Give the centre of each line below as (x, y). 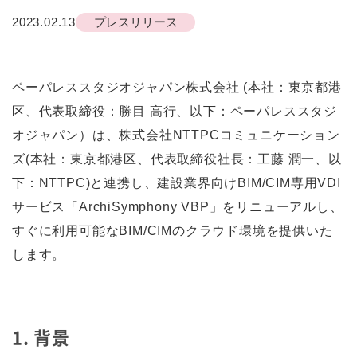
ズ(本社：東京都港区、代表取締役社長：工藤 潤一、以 (177, 159)
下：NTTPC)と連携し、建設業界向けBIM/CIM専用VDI (177, 183)
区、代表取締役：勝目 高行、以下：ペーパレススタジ (175, 111)
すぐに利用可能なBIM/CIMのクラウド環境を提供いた (173, 231)
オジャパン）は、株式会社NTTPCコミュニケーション (176, 135)
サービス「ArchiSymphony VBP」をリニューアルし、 (178, 207)
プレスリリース (135, 22)
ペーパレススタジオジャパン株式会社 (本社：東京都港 (177, 87)
